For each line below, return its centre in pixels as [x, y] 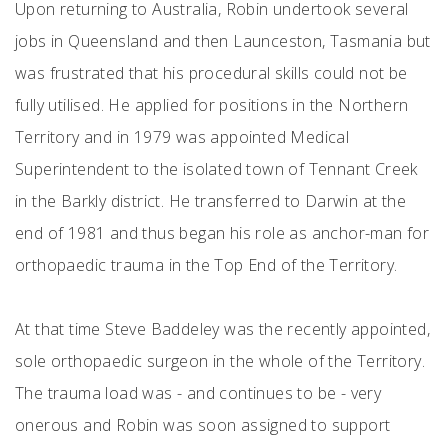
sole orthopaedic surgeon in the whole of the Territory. [220, 361]
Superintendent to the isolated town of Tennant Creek [216, 169]
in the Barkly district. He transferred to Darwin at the [210, 201]
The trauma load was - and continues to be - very [198, 393]
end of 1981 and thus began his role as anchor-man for [222, 233]
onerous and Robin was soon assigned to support [203, 425]
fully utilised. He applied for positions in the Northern [212, 105]
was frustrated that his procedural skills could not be [211, 73]
